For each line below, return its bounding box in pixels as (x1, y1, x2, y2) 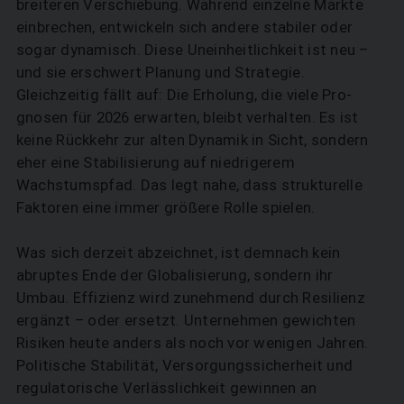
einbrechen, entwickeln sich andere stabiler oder (15, 18, 353, 37)
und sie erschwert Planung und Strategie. (15, 63, 306, 82)
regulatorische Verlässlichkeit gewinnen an (15, 379, 317, 398)
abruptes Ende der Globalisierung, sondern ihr (15, 266, 334, 285)
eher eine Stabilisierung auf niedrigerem (15, 153, 296, 172)
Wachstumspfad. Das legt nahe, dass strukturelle (15, 176, 363, 195)
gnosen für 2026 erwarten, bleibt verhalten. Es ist (15, 108, 359, 127)
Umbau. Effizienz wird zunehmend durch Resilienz (15, 289, 365, 308)
